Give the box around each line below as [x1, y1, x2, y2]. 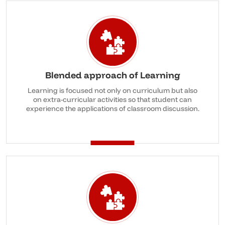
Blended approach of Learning [45, 69, 180, 81]
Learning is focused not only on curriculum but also [28, 86, 197, 95]
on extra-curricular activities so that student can [33, 95, 192, 104]
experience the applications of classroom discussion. [26, 104, 199, 113]
